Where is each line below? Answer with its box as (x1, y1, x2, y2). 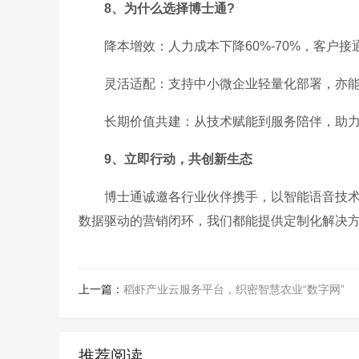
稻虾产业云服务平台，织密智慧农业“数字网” (123, 283, 345, 296)
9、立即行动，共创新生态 (104, 152, 252, 166)
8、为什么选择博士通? (104, 2, 235, 15)
